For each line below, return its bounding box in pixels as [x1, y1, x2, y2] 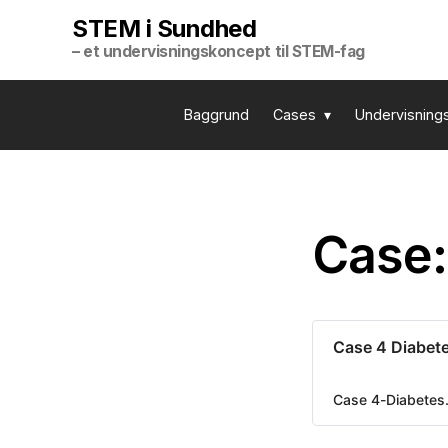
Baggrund [184, 106, 249, 123]
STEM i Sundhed [72, 14, 257, 43]
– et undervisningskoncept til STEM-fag [72, 42, 365, 61]
